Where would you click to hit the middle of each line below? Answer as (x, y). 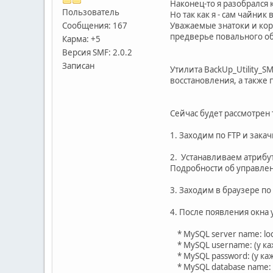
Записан (78, 66)
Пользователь (91, 12)
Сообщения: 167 (95, 25)
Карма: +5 (81, 39)
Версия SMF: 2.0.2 (97, 52)
